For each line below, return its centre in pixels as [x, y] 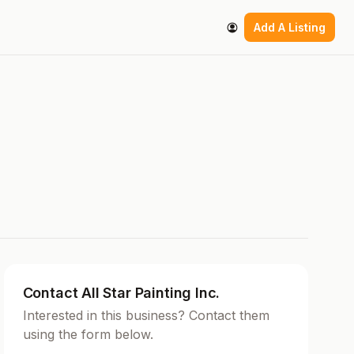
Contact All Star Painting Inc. [121, 293]
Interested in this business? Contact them [146, 316]
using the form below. [88, 335]
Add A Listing [290, 28]
